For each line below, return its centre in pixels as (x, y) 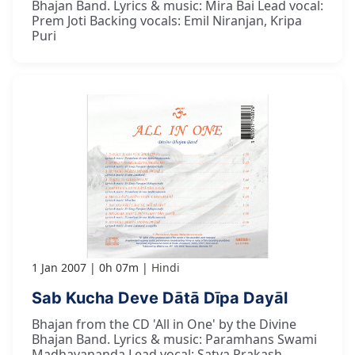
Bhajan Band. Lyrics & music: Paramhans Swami (174, 339)
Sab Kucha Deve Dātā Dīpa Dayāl (160, 298)
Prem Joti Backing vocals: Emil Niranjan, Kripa (167, 21)
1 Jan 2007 (59, 267)
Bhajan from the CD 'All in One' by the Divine (164, 324)
